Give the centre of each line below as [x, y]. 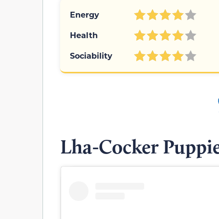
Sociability [91, 55]
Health [84, 35]
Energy [85, 14]
